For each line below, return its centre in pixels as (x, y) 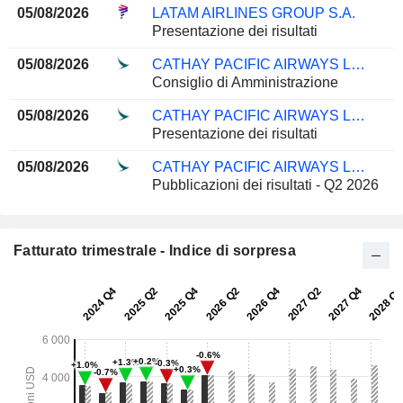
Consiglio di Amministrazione (245, 83)
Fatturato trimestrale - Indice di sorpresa (155, 251)
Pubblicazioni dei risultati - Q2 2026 (265, 185)
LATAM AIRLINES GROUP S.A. (253, 13)
